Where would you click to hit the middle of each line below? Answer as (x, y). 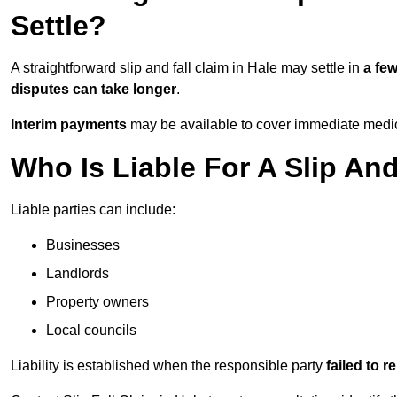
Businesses (83, 245)
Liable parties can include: (93, 210)
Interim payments (69, 125)
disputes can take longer (93, 90)
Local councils (91, 331)
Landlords (78, 274)
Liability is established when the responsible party (168, 366)
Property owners (97, 302)
